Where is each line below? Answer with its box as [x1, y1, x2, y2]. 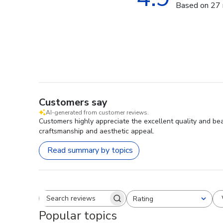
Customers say [39, 95, 108, 109]
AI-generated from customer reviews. [46, 108, 149, 116]
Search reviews [82, 197, 135, 209]
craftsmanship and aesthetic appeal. [39, 126, 154, 136]
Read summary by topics [47, 145, 133, 156]
